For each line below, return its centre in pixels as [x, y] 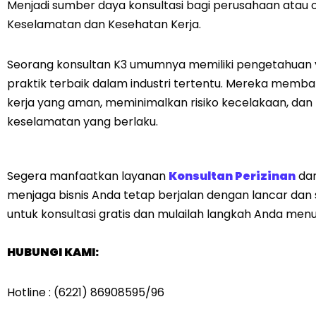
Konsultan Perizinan [232, 176]
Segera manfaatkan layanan [88, 176]
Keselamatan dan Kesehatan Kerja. [104, 24]
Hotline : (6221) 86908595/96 [86, 292]
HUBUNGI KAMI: [53, 252]
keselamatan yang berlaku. [83, 122]
